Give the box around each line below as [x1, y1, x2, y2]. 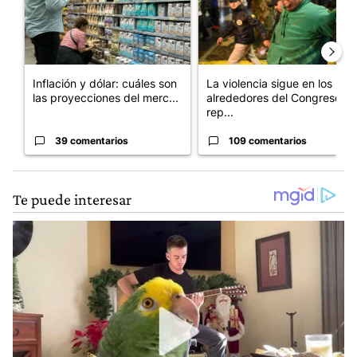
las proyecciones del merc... [33, 91, 178, 105]
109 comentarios [229, 135, 307, 147]
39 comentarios [55, 135, 128, 147]
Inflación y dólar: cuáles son [33, 76, 177, 91]
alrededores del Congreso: [206, 91, 344, 105]
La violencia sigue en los [206, 76, 332, 91]
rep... [206, 105, 233, 120]
